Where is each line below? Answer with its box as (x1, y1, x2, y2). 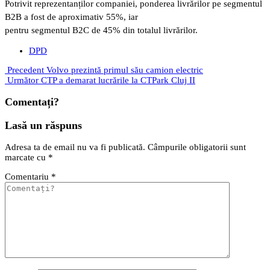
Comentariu (5, 172, 51, 182)
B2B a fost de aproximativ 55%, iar (5, 11, 138, 22)
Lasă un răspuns (5, 119, 82, 131)
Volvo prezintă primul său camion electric (46, 64, 203, 75)
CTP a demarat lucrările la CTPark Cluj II (41, 75, 195, 85)
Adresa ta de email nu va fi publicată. (5, 142, 145, 152)
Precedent (7, 64, 44, 75)
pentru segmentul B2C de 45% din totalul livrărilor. (5, 25, 198, 35)
